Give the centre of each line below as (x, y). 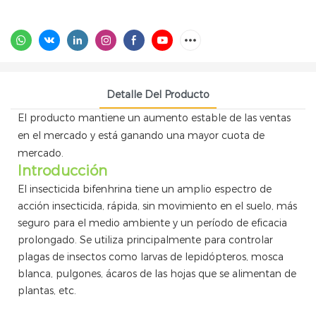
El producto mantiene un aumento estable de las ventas (154, 117)
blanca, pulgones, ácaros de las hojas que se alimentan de (157, 273)
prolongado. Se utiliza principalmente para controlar (145, 239)
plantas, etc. (47, 290)
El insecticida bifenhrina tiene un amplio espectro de (145, 189)
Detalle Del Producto (158, 94)
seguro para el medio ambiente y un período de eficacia (152, 223)
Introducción (62, 170)
